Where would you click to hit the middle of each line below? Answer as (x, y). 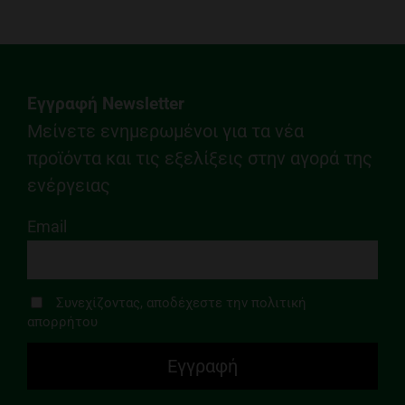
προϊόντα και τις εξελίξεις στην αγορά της (199, 158)
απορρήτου (62, 322)
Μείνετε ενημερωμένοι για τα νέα (165, 131)
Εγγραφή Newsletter (105, 104)
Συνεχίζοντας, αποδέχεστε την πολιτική (181, 302)
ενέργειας (68, 185)
